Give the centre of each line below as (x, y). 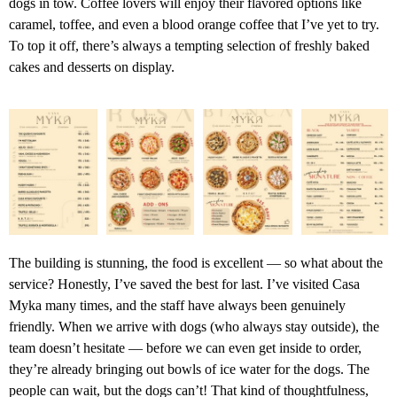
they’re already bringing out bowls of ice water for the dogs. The (189, 369)
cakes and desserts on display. (92, 67)
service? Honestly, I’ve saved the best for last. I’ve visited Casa (184, 284)
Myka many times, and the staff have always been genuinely (177, 305)
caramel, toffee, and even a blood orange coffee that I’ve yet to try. (194, 25)
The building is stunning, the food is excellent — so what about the (196, 262)
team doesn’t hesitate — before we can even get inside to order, (185, 347)
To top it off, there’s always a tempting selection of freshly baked (189, 46)
